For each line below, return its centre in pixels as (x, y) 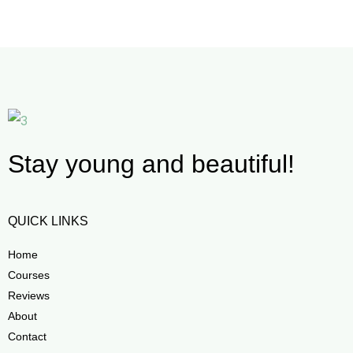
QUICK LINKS (48, 220)
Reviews (29, 295)
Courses (29, 275)
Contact (27, 336)
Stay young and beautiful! (151, 163)
